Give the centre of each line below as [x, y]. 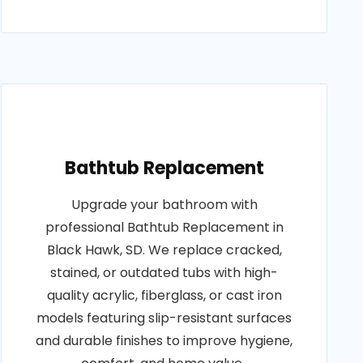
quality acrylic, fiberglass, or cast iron [164, 295]
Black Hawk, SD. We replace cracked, [164, 250]
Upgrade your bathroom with [164, 205]
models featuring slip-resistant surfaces [164, 318]
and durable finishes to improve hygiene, [164, 341]
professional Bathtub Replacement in [164, 227]
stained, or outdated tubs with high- [164, 273]
